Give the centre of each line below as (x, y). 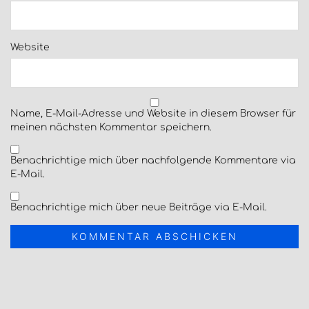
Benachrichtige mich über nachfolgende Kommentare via (153, 161)
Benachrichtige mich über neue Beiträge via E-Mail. (139, 208)
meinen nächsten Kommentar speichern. (111, 128)
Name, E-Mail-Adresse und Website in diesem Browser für (153, 114)
